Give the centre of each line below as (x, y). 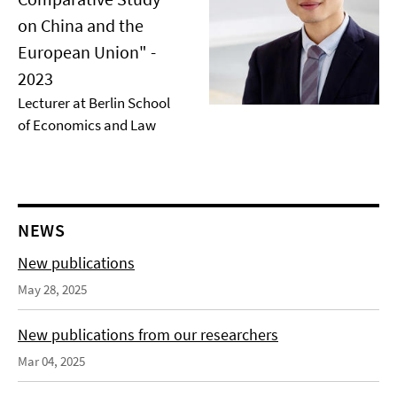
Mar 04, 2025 (51, 361)
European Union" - (87, 52)
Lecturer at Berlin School (94, 103)
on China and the (81, 25)
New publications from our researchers (148, 335)
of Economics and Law (87, 125)
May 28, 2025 (52, 289)
